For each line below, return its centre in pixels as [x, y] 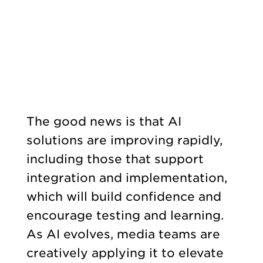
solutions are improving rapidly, [124, 140]
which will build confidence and [124, 196]
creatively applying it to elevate [125, 253]
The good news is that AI [104, 121]
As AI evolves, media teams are [123, 234]
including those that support [115, 159]
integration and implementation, [127, 178]
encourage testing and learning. [125, 215]
